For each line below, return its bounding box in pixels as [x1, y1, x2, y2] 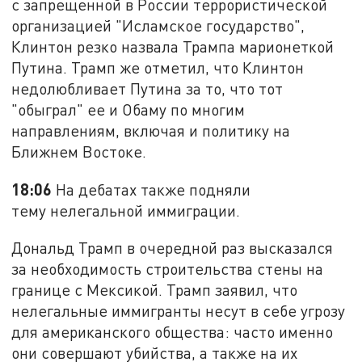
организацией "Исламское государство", [11, 16, 305, 36]
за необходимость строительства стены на [11, 259, 324, 278]
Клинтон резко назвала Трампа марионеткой [11, 37, 335, 57]
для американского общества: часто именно [11, 322, 334, 341]
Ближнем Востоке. [11, 142, 147, 162]
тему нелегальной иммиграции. [11, 201, 245, 221]
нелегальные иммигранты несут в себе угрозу [11, 301, 346, 320]
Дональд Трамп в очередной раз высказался [11, 238, 334, 257]
